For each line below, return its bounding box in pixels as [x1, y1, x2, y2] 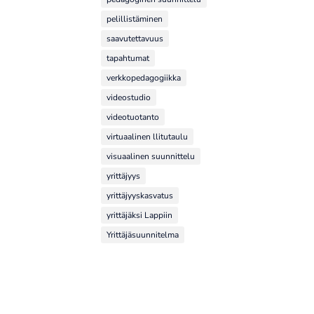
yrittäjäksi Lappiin [106, 209, 172, 221]
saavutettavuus [106, 32, 163, 44]
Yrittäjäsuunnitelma [106, 228, 179, 240]
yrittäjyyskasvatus [106, 189, 173, 201]
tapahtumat [106, 52, 149, 64]
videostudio [106, 91, 151, 103]
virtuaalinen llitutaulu [106, 130, 188, 142]
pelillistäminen [106, 13, 163, 25]
